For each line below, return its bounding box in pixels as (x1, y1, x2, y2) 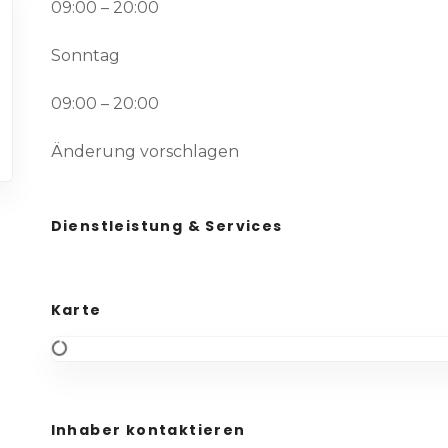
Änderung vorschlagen (50, 142, 239, 161)
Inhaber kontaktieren (50, 420, 246, 440)
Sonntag (50, 46, 120, 65)
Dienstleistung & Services (50, 216, 283, 236)
